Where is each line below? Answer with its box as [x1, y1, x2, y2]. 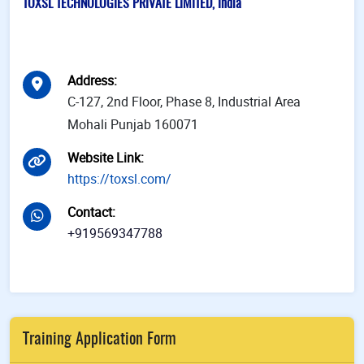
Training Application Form [23, 331, 176, 349]
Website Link [67, 149, 141, 167]
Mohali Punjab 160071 [67, 115, 198, 134]
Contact [67, 203, 112, 222]
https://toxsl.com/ [67, 170, 171, 188]
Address [67, 71, 114, 90]
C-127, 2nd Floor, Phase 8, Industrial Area [67, 93, 301, 111]
